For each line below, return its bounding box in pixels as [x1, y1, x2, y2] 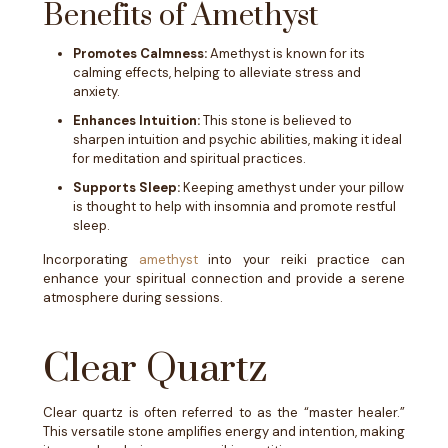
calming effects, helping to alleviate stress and [73, 64, 361, 81]
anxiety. [73, 83, 120, 100]
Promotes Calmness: [73, 45, 207, 62]
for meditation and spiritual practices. [73, 150, 306, 167]
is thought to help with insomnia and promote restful [73, 198, 396, 215]
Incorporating [43, 251, 139, 268]
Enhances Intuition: [73, 112, 200, 129]
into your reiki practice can [197, 251, 406, 268]
